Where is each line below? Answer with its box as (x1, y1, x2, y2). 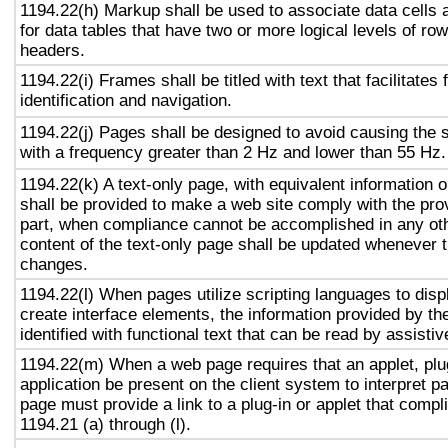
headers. (20, 40, 85, 60)
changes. (20, 254, 88, 274)
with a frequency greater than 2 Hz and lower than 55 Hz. (20, 142, 446, 162)
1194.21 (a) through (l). (20, 414, 191, 434)
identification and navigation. (20, 90, 232, 110)
